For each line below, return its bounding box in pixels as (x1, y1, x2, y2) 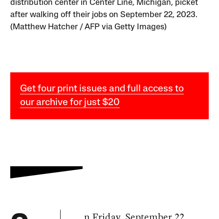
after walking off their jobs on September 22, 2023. (10, 10, 198, 19)
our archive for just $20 (20, 97, 120, 108)
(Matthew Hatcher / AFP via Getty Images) (10, 22, 167, 31)
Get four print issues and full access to (20, 84, 184, 94)
